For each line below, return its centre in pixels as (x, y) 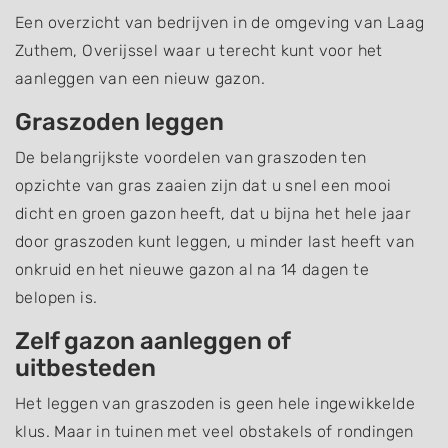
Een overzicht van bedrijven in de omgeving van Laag (220, 22)
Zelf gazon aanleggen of (152, 341)
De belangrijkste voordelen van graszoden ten (191, 157)
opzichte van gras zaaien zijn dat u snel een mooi (203, 185)
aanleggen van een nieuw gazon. (140, 78)
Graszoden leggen (119, 122)
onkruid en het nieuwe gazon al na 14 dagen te (192, 269)
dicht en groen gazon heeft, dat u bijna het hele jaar (213, 213)
